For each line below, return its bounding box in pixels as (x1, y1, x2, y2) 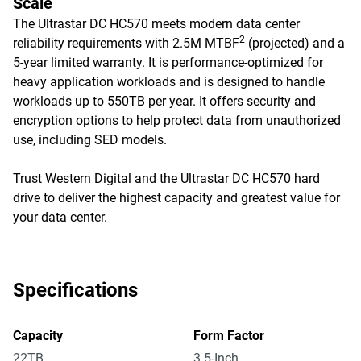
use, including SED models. (13, 132, 170, 147)
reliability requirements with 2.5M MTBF (13, 35, 239, 51)
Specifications (13, 279, 138, 301)
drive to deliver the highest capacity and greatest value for (13, 190, 340, 205)
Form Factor (193, 328, 264, 343)
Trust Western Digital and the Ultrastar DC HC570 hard (13, 171, 320, 186)
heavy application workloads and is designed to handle (13, 74, 325, 89)
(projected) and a (245, 35, 345, 51)
